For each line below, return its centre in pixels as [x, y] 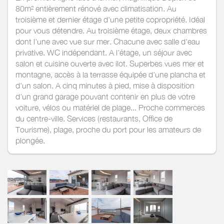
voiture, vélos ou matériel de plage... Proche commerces [110, 107]
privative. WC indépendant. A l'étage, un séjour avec [104, 52]
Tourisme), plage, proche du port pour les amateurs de [108, 129]
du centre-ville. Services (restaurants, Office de [94, 118]
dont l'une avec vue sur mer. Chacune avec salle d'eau [108, 41]
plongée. [30, 140]
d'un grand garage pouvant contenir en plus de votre [105, 96]
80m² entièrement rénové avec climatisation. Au [96, 8]
